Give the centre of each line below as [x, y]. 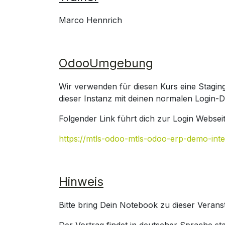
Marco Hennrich [90, 20]
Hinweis [81, 182]
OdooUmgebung [106, 63]
